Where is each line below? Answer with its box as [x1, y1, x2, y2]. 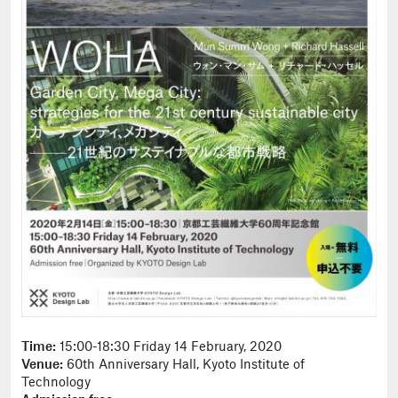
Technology [21, 377, 91, 390]
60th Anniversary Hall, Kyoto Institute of [63, 359, 305, 372]
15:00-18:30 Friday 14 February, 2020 [56, 341, 282, 354]
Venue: [21, 359, 63, 372]
